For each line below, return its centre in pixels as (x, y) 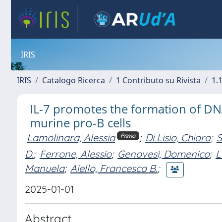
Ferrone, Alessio (76, 154)
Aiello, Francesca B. (114, 168)
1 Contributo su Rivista (158, 80)
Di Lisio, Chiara (178, 138)
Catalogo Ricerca (74, 80)
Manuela (45, 168)
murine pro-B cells (80, 123)
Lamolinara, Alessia (71, 138)
